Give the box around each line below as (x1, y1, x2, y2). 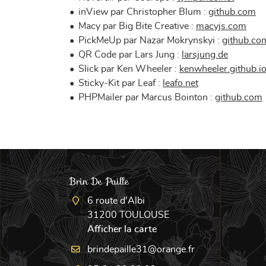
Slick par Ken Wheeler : (78, 64, 179, 74)
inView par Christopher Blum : (78, 7, 208, 17)
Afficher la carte (87, 224, 157, 234)
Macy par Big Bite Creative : (78, 21, 196, 31)
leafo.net (163, 78, 198, 88)
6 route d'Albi (87, 196, 145, 205)
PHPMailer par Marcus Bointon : (78, 93, 215, 102)
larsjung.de (182, 50, 228, 59)
